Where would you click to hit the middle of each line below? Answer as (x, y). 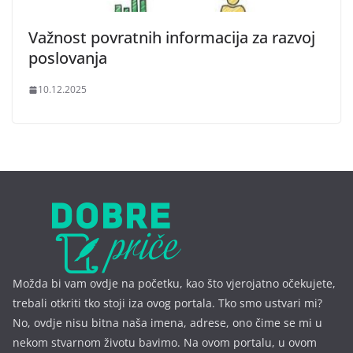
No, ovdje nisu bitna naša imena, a (104, 322)
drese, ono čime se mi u (259, 322)
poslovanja (68, 58)
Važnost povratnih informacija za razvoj (172, 38)
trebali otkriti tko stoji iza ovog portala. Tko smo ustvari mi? (167, 303)
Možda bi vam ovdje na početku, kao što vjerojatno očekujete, (174, 283)
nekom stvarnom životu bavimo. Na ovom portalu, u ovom (165, 342)
